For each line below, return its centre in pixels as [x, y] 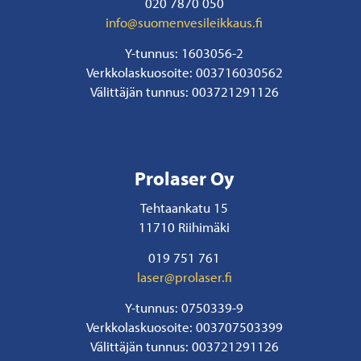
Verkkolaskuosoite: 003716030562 [184, 72]
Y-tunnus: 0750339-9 [185, 307]
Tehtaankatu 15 [185, 207]
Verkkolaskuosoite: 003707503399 [184, 327]
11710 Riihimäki [185, 226]
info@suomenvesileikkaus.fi [185, 21]
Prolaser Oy [184, 178]
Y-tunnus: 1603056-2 [185, 53]
